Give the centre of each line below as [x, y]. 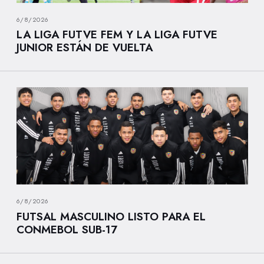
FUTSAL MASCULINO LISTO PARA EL [111, 217]
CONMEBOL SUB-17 [67, 230]
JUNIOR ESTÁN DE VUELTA [84, 48]
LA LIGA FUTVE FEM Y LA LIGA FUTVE [117, 35]
